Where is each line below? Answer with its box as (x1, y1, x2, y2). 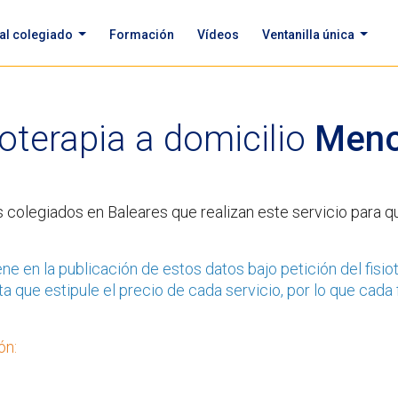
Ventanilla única (261, 27, 357, 42)
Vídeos (196, 27, 239, 42)
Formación (108, 27, 174, 42)
